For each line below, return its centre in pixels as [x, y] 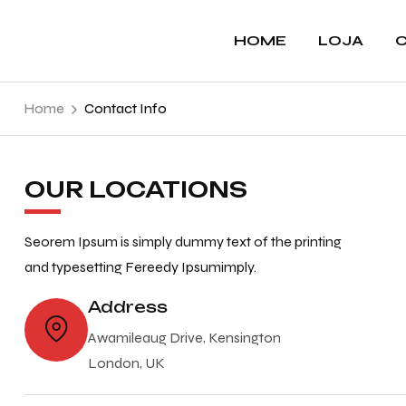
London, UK [126, 363]
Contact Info [126, 109]
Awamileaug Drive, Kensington [184, 338]
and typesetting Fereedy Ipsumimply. [140, 267]
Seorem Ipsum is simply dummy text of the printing [183, 242]
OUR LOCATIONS [136, 189]
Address [128, 307]
